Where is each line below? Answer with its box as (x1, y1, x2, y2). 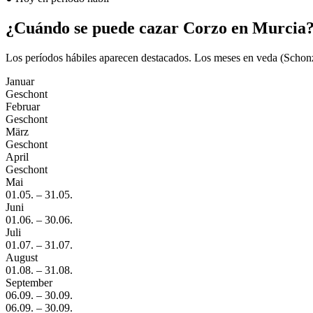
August (6, 251, 38, 263)
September (6, 276, 52, 289)
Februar (6, 100, 40, 112)
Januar (6, 75, 34, 87)
